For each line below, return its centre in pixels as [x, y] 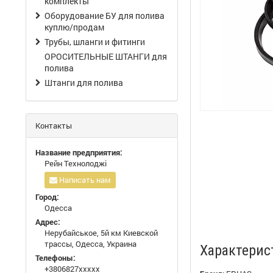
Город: [47, 197]
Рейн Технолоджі [76, 163]
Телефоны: [55, 258]
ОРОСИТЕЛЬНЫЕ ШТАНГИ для [106, 56]
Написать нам [85, 180]
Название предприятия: [79, 152]
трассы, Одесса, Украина [90, 244]
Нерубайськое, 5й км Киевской [101, 233]
